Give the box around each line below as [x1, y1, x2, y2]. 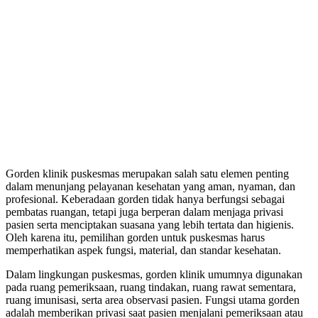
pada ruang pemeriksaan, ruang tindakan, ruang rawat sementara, [6, 280, 296, 293]
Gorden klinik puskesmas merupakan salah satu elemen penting [6, 167, 289, 180]
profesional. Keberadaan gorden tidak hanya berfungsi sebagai [6, 192, 285, 205]
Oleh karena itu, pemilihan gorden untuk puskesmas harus [6, 231, 265, 243]
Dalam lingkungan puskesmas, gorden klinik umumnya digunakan [6, 268, 302, 280]
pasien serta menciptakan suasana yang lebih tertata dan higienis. [6, 218, 294, 231]
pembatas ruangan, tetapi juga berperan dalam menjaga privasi [6, 205, 283, 218]
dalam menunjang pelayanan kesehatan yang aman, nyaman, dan [6, 180, 295, 192]
